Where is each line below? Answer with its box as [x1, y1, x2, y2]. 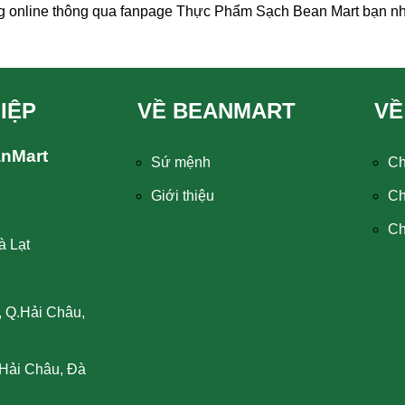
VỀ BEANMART [137, 99, 296, 124]
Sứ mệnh [150, 154, 211, 170]
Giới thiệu [150, 187, 214, 203]
